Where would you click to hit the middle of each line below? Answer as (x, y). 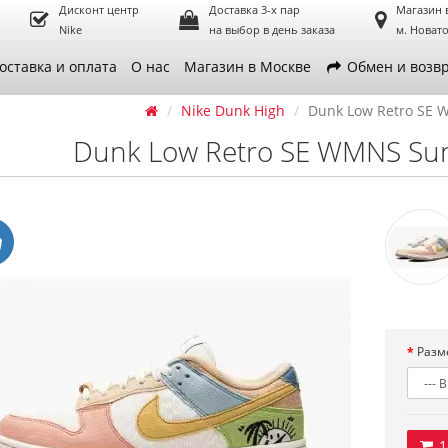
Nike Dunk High (233, 110)
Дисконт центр (98, 9)
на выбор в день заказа (271, 29)
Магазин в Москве (247, 66)
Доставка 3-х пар (254, 9)
